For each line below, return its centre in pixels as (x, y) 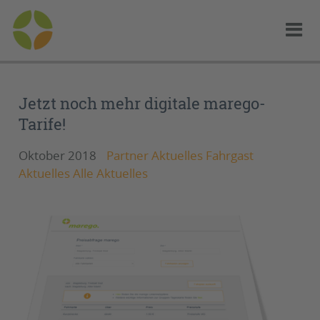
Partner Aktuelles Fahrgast (180, 156)
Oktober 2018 (59, 156)
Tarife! (42, 124)
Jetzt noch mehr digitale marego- (142, 104)
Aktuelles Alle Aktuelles (83, 174)
